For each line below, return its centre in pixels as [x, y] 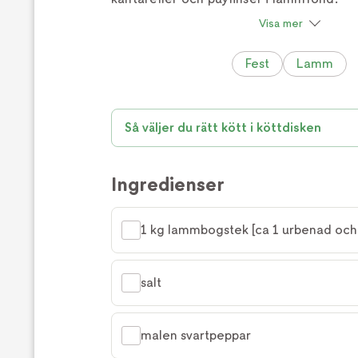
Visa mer [281, 23]
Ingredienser [168, 185]
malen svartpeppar [196, 335]
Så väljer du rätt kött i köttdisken [223, 127]
